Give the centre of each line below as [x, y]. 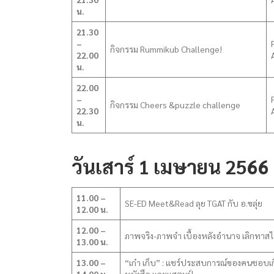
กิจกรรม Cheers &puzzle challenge [175, 105]
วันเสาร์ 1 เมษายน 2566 [170, 166]
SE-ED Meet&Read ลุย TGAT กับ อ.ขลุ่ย [194, 203]
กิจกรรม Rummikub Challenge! [166, 49]
